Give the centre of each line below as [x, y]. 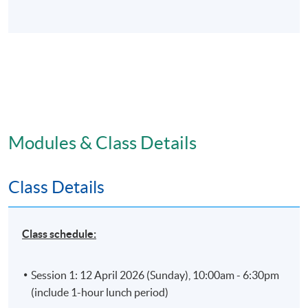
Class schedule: [59, 233]
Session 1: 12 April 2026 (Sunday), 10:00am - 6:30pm [155, 275]
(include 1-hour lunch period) [100, 292]
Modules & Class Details [102, 143]
